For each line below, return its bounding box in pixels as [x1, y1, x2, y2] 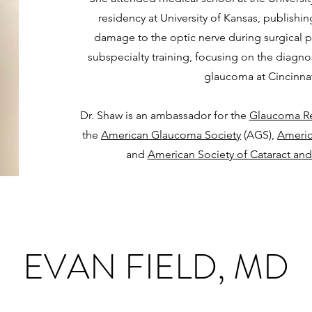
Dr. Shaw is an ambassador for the [79, 109, 249, 122]
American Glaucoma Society [101, 128, 242, 141]
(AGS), [241, 128, 278, 141]
